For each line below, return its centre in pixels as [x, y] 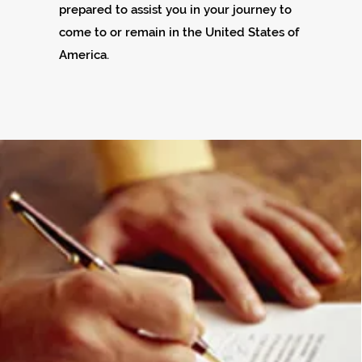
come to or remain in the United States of [179, 32]
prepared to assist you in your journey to [175, 10]
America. [85, 55]
